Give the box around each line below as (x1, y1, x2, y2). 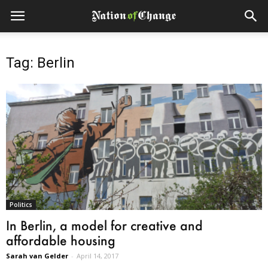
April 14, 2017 (77, 251, 118, 261)
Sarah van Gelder (6, 251, 68, 261)
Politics (10, 200, 32, 209)
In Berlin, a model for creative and (6, 217, 203, 234)
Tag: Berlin (6, 54, 75, 71)
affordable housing (6, 232, 115, 249)
